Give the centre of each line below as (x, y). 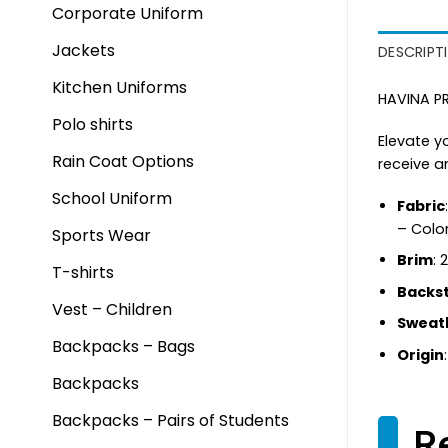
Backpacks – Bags (123, 346)
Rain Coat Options (123, 161)
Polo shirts (92, 124)
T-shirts (83, 272)
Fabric (420, 205)
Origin (420, 355)
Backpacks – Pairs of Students (170, 420)
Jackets (83, 50)
